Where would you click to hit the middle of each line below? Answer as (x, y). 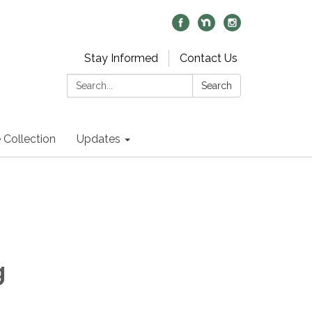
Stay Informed (121, 58)
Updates (99, 139)
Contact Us (209, 58)
